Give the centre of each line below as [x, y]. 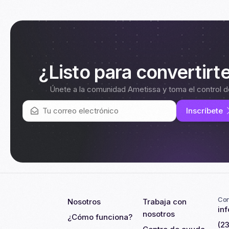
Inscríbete [204, 111]
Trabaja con [165, 202]
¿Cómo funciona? [100, 217]
